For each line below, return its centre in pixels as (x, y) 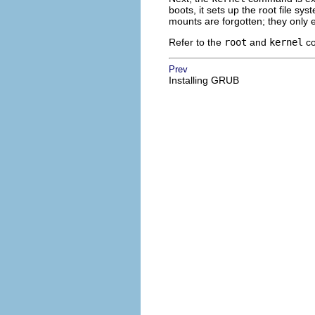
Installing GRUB (204, 80)
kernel (286, 42)
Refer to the (197, 42)
